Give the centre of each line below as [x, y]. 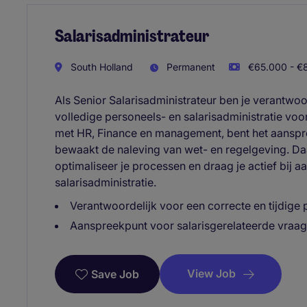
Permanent [189, 67]
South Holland [100, 67]
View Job [211, 274]
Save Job [115, 274]
